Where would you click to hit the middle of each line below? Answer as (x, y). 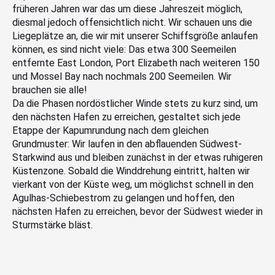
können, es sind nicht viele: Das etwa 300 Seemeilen (124, 49)
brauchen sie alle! (50, 90)
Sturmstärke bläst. (52, 225)
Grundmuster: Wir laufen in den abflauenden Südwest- (127, 144)
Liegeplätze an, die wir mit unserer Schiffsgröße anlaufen (135, 36)
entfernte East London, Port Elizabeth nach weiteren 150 (136, 63)
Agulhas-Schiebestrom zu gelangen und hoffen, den (123, 198)
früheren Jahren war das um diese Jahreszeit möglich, (127, 9)
